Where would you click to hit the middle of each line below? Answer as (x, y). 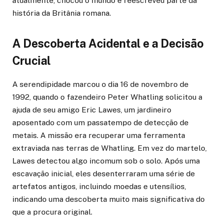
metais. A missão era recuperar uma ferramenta (99, 136)
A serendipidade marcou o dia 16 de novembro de (100, 84)
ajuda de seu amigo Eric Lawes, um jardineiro (92, 110)
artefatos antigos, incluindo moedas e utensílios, (99, 187)
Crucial (31, 61)
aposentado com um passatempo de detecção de (100, 123)
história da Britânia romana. (62, 13)
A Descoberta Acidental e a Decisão (108, 44)
